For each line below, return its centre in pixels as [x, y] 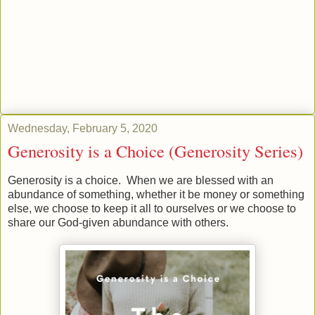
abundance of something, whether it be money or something [156, 195]
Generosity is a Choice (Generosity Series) [155, 151]
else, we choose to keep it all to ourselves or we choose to [152, 209]
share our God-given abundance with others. [118, 223]
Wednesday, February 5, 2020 [83, 129]
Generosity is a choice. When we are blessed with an [141, 181]
